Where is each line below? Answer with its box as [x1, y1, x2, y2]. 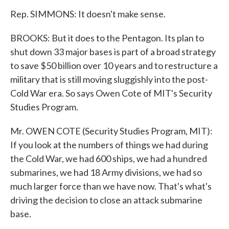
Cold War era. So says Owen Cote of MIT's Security [10, 87, 212, 99]
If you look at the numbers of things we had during [10, 139, 208, 150]
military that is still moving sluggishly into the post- [10, 74, 208, 85]
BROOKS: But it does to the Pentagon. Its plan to [10, 32, 204, 43]
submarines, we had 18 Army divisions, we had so [10, 167, 202, 178]
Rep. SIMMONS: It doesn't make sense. [10, 8, 166, 19]
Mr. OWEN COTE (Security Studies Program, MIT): [10, 125, 213, 136]
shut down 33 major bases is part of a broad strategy [10, 46, 216, 57]
